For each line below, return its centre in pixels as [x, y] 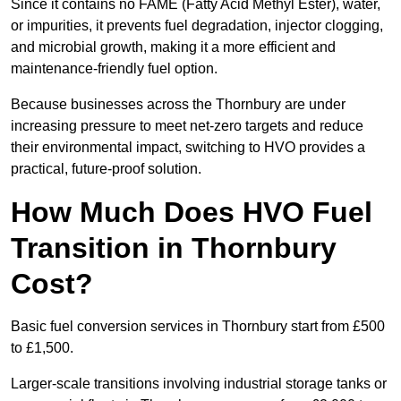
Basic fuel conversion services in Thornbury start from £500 [198, 327]
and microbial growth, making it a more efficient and [173, 47]
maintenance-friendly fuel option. [116, 69]
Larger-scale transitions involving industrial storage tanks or [199, 384]
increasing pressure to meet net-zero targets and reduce [187, 126]
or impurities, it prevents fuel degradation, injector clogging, [197, 26]
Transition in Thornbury [174, 248]
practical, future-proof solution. [106, 169]
